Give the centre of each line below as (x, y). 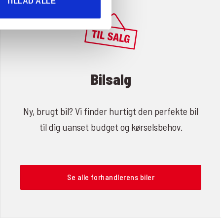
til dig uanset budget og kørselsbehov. (111, 127)
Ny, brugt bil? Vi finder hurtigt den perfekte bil (111, 111)
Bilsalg (111, 79)
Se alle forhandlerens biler (111, 177)
